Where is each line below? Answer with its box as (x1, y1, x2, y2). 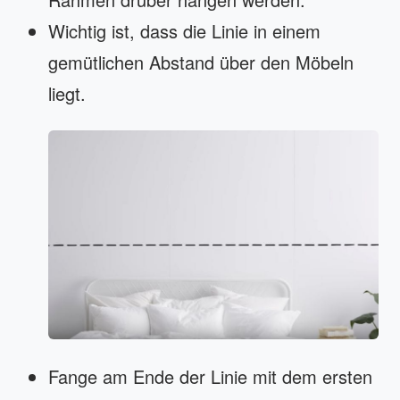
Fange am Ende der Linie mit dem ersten (48, 362, 372, 389)
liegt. (48, 79, 86, 106)
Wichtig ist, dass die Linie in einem (48, 17, 321, 44)
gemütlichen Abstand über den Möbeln (48, 48, 354, 75)
